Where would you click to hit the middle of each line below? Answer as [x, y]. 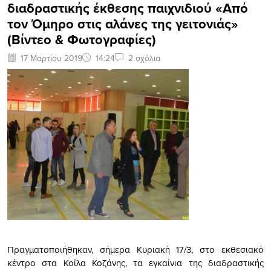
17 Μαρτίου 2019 [51, 58]
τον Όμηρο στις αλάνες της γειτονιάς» [123, 23]
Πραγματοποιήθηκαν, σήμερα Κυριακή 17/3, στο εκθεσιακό [135, 249]
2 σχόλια [144, 58]
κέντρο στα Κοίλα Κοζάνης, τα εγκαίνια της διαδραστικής [135, 263]
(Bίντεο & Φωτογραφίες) [82, 39]
